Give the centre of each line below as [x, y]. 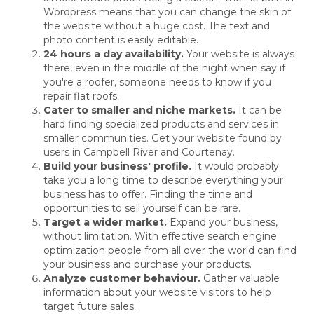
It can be [260, 110]
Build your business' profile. [119, 166]
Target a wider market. [107, 223]
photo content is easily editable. [121, 40]
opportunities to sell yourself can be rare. [142, 209]
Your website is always [239, 54]
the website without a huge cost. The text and [157, 26]
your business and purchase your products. [148, 265]
